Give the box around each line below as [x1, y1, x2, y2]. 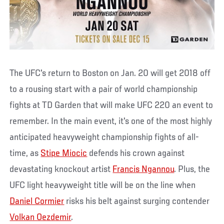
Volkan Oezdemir [9, 212, 71, 222]
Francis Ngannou [112, 164, 174, 174]
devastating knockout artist [9, 164, 113, 174]
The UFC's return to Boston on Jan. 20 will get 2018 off [9, 68, 211, 78]
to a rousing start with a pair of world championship [9, 84, 198, 94]
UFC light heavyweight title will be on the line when [9, 180, 196, 190]
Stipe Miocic [40, 148, 87, 158]
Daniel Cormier [9, 196, 64, 206]
